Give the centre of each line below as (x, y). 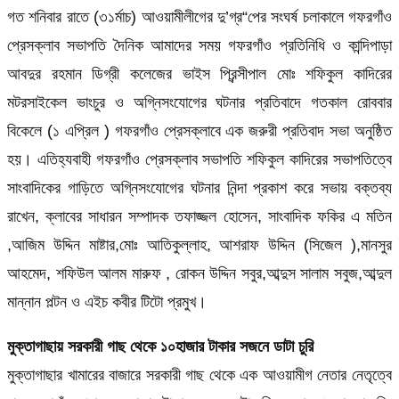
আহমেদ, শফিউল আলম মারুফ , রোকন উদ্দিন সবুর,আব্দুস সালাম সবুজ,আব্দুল (199, 273)
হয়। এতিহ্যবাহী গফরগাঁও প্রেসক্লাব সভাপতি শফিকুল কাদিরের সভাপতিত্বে (199, 159)
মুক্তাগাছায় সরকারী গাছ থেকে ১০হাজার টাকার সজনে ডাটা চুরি (160, 346)
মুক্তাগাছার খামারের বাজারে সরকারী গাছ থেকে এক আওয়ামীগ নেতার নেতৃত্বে (199, 375)
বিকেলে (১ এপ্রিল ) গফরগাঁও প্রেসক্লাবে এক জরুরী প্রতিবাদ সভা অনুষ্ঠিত (199, 130)
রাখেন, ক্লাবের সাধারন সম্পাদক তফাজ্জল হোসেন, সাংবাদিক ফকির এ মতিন (199, 216)
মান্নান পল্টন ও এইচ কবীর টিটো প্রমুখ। (107, 301)
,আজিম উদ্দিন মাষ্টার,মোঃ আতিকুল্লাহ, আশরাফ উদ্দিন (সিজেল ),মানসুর (199, 244)
